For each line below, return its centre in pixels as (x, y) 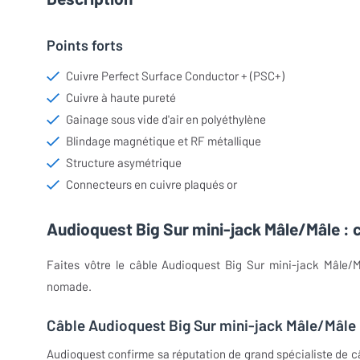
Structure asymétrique (124, 162)
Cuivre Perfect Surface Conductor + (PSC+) (175, 76)
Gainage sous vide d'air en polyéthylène (166, 119)
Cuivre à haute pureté (121, 97)
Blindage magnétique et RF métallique (164, 141)
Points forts (85, 45)
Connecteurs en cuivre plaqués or (151, 184)
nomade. (69, 286)
